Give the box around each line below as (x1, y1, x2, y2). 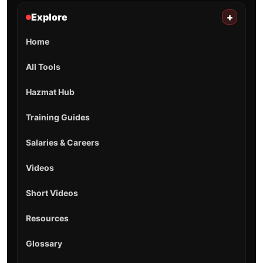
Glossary (25, 238, 62, 249)
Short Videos (25, 188, 78, 198)
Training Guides (25, 112, 90, 123)
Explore (31, 11, 68, 23)
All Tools (25, 62, 60, 72)
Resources (25, 213, 69, 224)
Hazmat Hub (25, 87, 75, 97)
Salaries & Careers (25, 137, 99, 148)
